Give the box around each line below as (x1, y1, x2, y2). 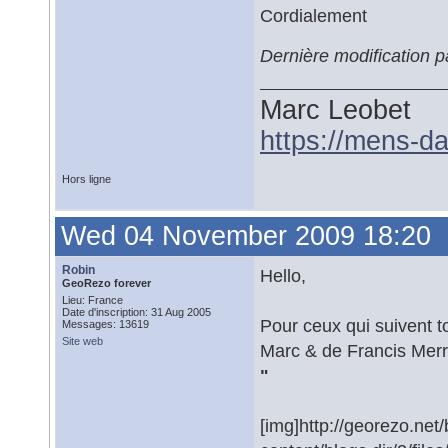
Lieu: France (62, 294, 123, 306)
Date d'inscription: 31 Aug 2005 (62, 306, 211, 318)
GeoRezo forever (62, 277, 151, 289)
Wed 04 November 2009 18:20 (61, 221, 431, 251)
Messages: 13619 (62, 318, 149, 330)
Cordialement (260, 5, 367, 26)
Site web (62, 335, 103, 347)
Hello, (260, 265, 306, 286)
